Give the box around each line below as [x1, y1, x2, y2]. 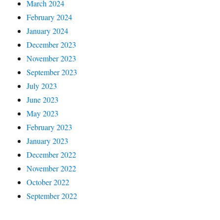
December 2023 [27, 39, 77, 50]
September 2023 [27, 67, 78, 78]
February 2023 [27, 122, 73, 133]
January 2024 [27, 26, 69, 36]
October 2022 [27, 177, 70, 188]
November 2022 [27, 163, 77, 174]
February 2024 [27, 12, 73, 23]
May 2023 [27, 108, 59, 119]
